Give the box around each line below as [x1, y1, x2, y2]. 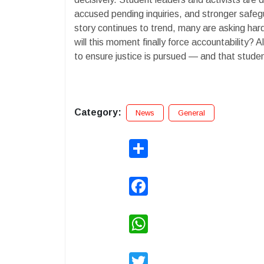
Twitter [148, 252, 177, 261]
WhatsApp [148, 214, 187, 223]
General [178, 108, 205, 117]
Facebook [148, 176, 185, 186]
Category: [74, 107, 121, 117]
